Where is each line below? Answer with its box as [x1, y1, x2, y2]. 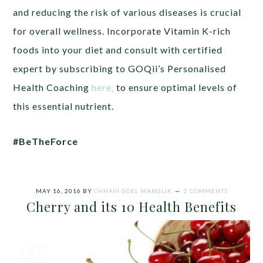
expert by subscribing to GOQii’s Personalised [13, 62, 227, 74]
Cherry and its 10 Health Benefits [26, 197, 237, 215]
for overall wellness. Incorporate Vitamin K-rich [13, 25, 231, 36]
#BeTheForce [13, 135, 79, 147]
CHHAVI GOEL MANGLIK [93, 187, 172, 194]
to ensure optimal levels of [114, 81, 238, 93]
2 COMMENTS [183, 187, 228, 194]
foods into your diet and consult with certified [13, 43, 223, 55]
